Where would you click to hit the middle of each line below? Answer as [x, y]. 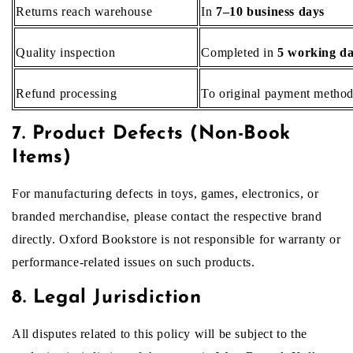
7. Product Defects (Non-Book [151, 134]
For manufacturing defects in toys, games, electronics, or [165, 193]
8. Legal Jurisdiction [107, 298]
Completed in [240, 53]
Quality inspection [66, 53]
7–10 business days [270, 12]
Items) [42, 158]
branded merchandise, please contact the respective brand [167, 216]
